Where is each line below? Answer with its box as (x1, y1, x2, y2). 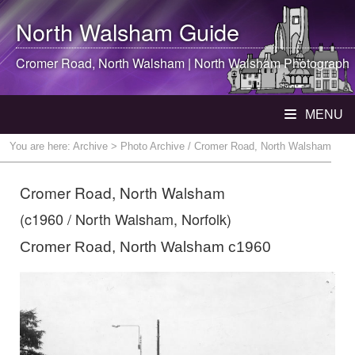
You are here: (10, 140, 73, 152)
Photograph (281, 54, 349, 72)
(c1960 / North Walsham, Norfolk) (20, 208, 231, 229)
